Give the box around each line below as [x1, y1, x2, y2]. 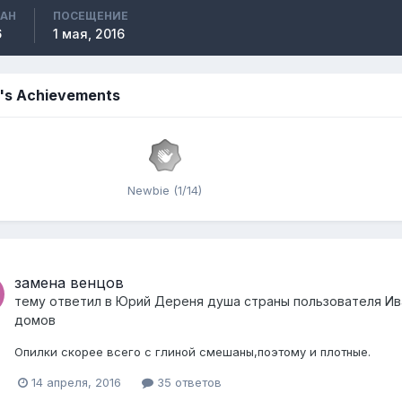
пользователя [290, 293, 385, 309]
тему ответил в [14, 293, 116, 309]
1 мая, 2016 [53, 26, 125, 41]
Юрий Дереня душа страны [116, 293, 290, 309]
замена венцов [14, 274, 124, 292]
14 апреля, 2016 [31, 375, 121, 390]
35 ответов [153, 375, 222, 390]
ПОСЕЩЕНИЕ [53, 9, 128, 22]
